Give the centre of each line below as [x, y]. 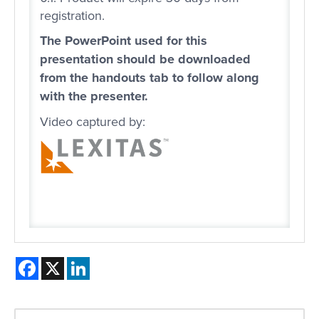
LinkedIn [113, 263]
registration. [72, 16]
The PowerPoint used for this [124, 41]
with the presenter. [94, 96]
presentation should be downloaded [145, 59]
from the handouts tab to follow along [150, 78]
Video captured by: [93, 122]
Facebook [66, 263]
